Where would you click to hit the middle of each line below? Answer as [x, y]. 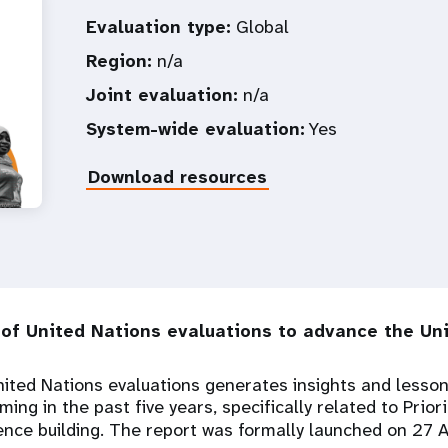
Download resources [177, 177]
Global [260, 27]
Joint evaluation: [162, 95]
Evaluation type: [158, 27]
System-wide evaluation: [195, 129]
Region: [119, 61]
